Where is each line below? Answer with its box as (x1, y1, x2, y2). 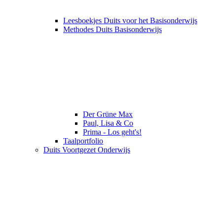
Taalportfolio (63, 136, 103, 145)
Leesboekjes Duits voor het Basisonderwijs (63, 16, 197, 25)
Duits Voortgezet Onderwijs (43, 145, 130, 154)
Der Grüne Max (83, 110, 133, 118)
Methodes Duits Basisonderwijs (63, 25, 162, 34)
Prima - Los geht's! (83, 127, 142, 136)
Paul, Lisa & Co (83, 118, 133, 127)
